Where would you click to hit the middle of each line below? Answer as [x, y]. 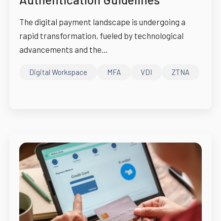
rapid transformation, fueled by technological [101, 36]
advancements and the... [63, 50]
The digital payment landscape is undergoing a [102, 22]
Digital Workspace [58, 72]
